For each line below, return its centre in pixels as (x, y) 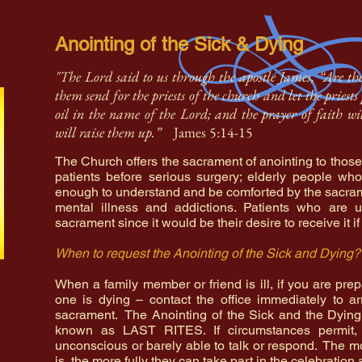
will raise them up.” (114, 132)
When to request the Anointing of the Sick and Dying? (208, 253)
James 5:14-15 (213, 132)
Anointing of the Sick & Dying (179, 44)
